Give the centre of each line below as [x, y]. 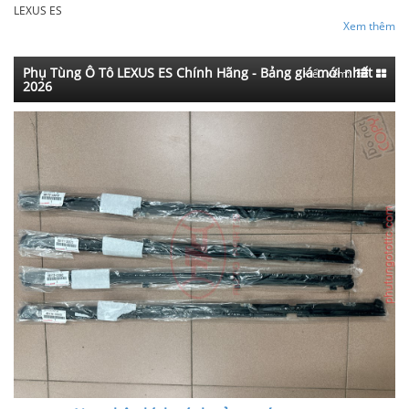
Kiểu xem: [326, 73]
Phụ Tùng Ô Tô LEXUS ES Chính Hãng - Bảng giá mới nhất [198, 73]
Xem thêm [369, 26]
